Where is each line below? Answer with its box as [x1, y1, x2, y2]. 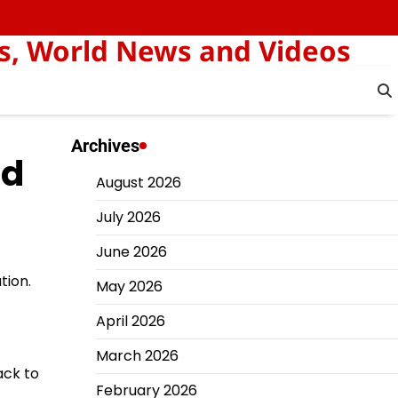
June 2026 [95, 242, 167, 262]
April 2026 [95, 311, 165, 331]
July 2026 [95, 207, 161, 227]
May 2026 [95, 276, 163, 297]
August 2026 [95, 172, 181, 193]
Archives [70, 135, 139, 156]
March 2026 [95, 346, 179, 366]
